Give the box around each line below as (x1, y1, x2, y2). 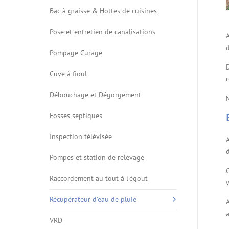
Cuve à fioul (50, 69, 87, 78)
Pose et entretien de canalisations (50, 27, 155, 36)
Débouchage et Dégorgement (50, 90, 141, 99)
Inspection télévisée (50, 132, 112, 141)
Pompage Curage (50, 48, 102, 57)
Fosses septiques (50, 111, 102, 120)
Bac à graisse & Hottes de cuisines (50, 6, 157, 15)
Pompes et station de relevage (50, 153, 144, 162)
